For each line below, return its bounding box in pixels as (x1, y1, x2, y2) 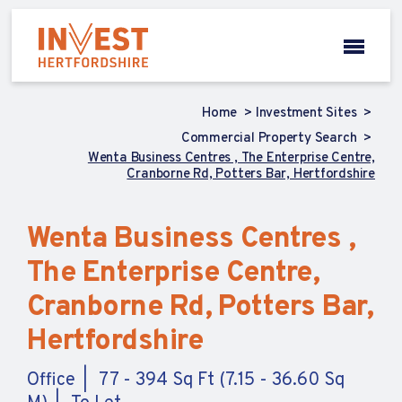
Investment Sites (255, 105, 361, 122)
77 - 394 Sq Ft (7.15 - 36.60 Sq (99, 369, 345, 392)
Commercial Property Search (180, 130, 361, 147)
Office (27, 369, 75, 392)
